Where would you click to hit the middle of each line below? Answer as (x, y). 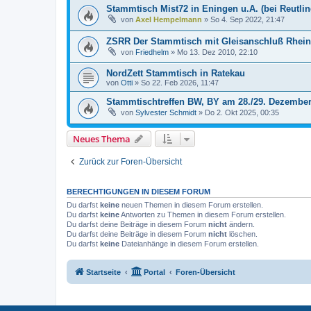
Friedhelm (152, 52)
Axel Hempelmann (169, 20)
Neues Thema (102, 138)
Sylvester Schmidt (166, 113)
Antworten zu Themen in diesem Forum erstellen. (203, 214)
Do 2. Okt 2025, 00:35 (242, 113)
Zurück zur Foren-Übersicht (131, 161)
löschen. (242, 234)
